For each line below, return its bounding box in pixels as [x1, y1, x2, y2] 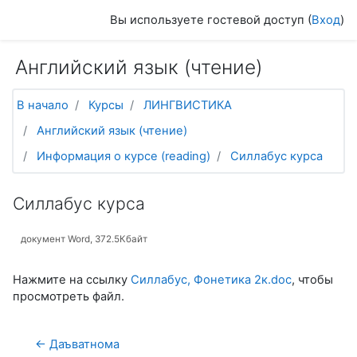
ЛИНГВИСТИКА [143, 98, 232, 113]
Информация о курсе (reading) [37, 148, 210, 163]
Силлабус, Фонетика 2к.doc [131, 272, 292, 287]
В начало [17, 98, 69, 113]
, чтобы [292, 272, 333, 287]
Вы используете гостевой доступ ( [110, 13, 312, 27]
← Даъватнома [35, 336, 120, 351]
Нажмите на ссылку [13, 272, 131, 287]
